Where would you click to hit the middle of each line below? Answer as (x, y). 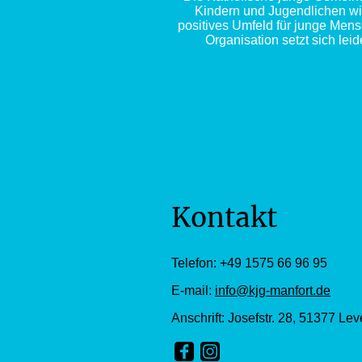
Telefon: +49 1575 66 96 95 (249, 263)
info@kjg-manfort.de (273, 291)
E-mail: (193, 291)
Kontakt (224, 218)
